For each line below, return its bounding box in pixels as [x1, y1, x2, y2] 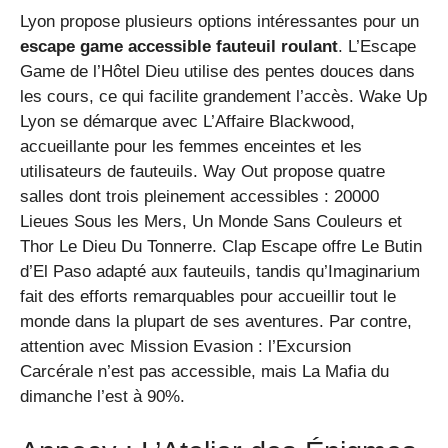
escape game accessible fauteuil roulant [20, 37, 338, 57]
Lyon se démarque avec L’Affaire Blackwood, [20, 112, 355, 132]
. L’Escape [338, 37, 416, 57]
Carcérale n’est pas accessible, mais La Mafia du [20, 362, 389, 382]
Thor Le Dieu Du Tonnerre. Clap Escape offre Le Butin [20, 237, 422, 257]
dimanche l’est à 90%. [20, 387, 185, 407]
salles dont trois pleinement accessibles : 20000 [20, 187, 379, 207]
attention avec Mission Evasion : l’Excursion [20, 337, 351, 357]
